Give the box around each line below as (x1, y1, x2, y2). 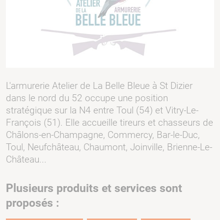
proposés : (6, 196, 59, 210)
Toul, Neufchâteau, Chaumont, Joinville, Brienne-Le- (6, 141, 212, 153)
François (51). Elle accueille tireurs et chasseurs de (6, 116, 213, 128)
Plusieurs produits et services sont (6, 181, 182, 195)
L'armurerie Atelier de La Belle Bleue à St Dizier (6, 80, 192, 91)
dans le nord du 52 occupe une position (6, 92, 168, 104)
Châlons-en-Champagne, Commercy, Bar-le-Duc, (6, 129, 200, 140)
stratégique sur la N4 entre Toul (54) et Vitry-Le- (6, 104, 198, 116)
